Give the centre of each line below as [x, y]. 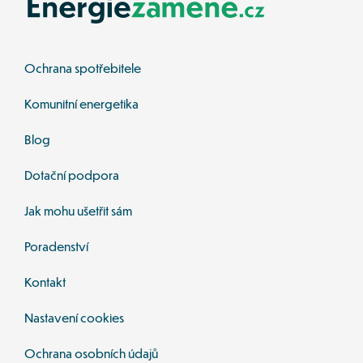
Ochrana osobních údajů [91, 352]
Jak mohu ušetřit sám [78, 210]
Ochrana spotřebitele [83, 67]
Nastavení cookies [74, 317]
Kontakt [46, 281]
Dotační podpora [72, 174]
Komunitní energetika [81, 103]
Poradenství [58, 246]
